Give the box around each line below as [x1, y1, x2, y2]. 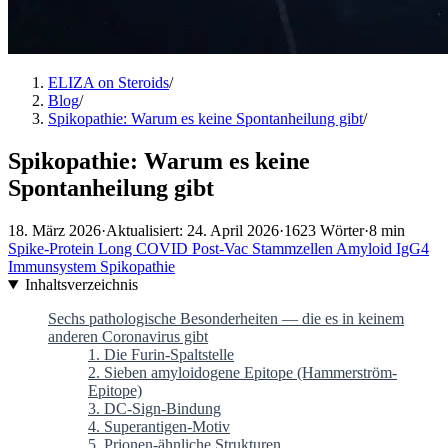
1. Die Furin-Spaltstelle [88, 346, 234, 364]
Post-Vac [192, 240, 252, 258]
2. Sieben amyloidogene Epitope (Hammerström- [88, 364, 397, 382]
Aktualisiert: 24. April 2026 [106, 222, 279, 240]
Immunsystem [8, 258, 100, 276]
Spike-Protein [8, 240, 98, 258]
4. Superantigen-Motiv [88, 418, 230, 436]
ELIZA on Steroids [48, 74, 169, 92]
